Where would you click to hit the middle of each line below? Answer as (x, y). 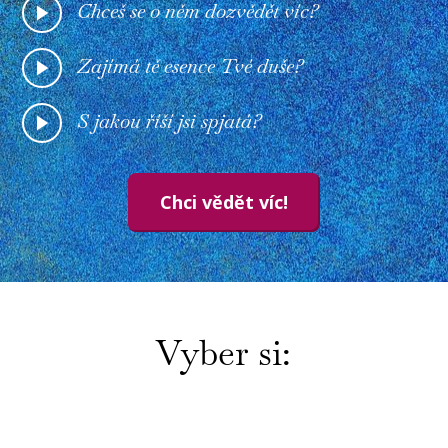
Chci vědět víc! (224, 202)
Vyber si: (223, 352)
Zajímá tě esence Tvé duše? (190, 66)
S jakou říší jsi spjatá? (169, 121)
